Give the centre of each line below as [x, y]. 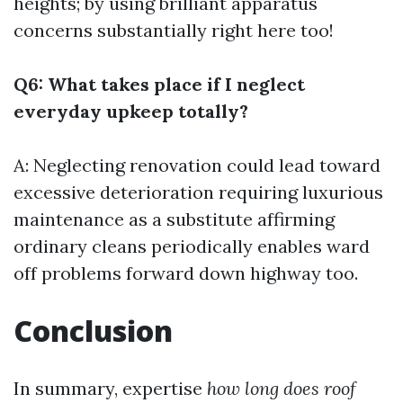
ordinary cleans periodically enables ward [192, 246]
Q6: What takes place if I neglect [159, 84]
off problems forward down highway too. [186, 273]
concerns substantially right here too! [174, 30]
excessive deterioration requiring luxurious [198, 192]
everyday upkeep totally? [131, 111]
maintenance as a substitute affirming [174, 219]
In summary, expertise [110, 388]
